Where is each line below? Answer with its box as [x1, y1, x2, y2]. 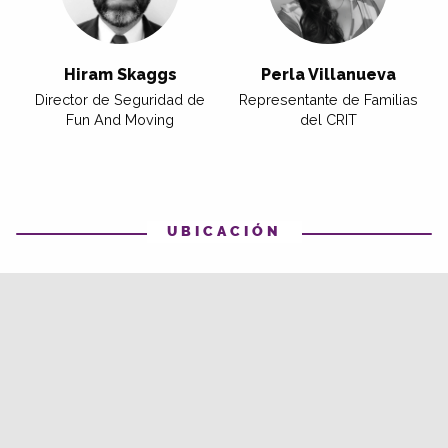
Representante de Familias [238, 90, 418, 108]
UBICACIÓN [166, 222, 282, 240]
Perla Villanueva [260, 64, 396, 84]
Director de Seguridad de [35, 90, 205, 108]
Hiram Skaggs [63, 64, 177, 84]
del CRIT [299, 110, 357, 128]
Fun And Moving [66, 110, 174, 128]
